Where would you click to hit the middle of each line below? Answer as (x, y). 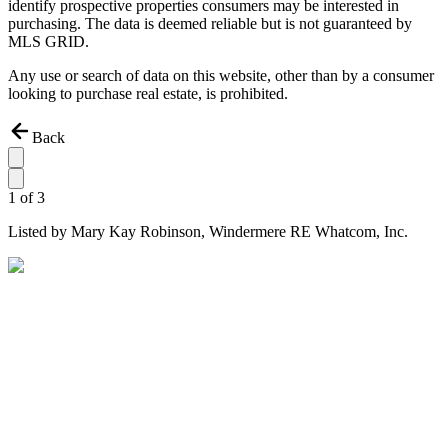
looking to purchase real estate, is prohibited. (148, 94)
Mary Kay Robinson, (140, 232)
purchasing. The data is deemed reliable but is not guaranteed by (210, 24)
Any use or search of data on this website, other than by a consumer (221, 76)
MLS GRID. (48, 42)
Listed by (39, 232)
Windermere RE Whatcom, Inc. (308, 232)
